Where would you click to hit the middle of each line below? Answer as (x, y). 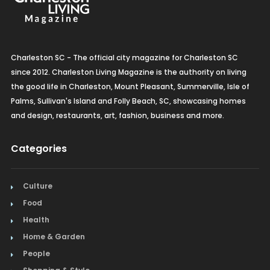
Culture (37, 186)
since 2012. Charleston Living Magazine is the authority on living (128, 72)
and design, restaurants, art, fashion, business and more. (117, 115)
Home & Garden (54, 236)
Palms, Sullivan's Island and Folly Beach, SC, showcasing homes (128, 101)
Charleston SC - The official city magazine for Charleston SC (124, 57)
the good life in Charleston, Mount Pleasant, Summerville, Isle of (130, 86)
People (36, 253)
